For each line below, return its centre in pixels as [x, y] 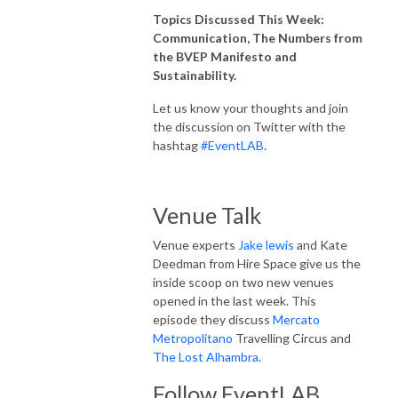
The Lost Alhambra [206, 356]
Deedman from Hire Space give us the [257, 263]
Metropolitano [193, 338]
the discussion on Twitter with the [249, 126]
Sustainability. [195, 75]
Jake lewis [266, 244]
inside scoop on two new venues [243, 282]
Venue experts [195, 244]
